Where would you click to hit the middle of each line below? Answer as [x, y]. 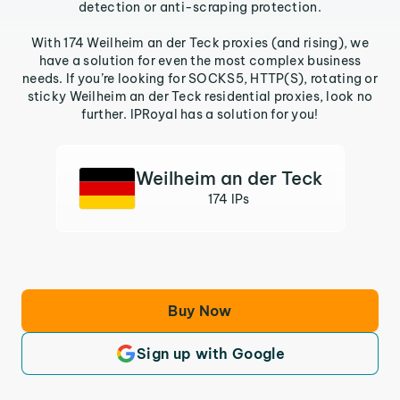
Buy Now [200, 311]
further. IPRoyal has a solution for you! [200, 114]
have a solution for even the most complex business [200, 61]
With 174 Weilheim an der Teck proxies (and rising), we [200, 43]
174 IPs [229, 199]
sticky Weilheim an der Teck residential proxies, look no [200, 96]
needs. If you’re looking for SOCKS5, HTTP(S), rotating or [200, 79]
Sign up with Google [211, 354]
